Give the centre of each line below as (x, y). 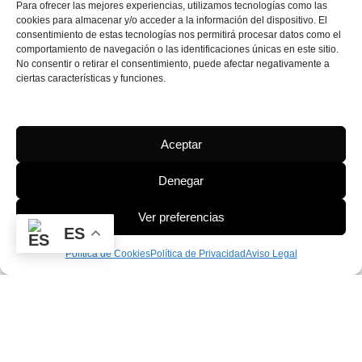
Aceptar (181, 144)
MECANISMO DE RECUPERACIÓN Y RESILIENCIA (181, 332)
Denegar (181, 180)
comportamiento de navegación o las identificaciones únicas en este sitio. (177, 49)
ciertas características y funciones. (91, 78)
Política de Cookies (107, 254)
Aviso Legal (271, 254)
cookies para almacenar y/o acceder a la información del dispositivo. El (172, 20)
